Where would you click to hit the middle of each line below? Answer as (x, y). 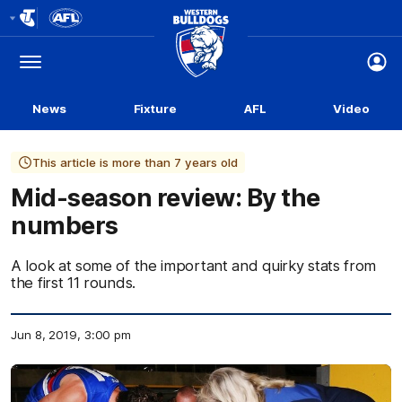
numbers (65, 225)
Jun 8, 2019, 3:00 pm (71, 335)
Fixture (155, 109)
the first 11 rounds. (73, 283)
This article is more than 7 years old (135, 162)
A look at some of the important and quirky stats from (194, 266)
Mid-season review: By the (166, 197)
